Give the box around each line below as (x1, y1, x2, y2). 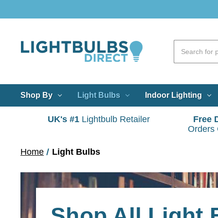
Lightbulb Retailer (79, 114, 150, 125)
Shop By (20, 91, 53, 99)
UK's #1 (48, 114, 79, 125)
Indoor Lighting (145, 91, 202, 99)
